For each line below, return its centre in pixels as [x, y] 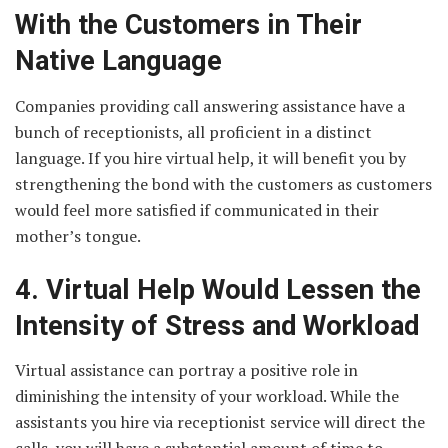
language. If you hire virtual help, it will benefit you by [210, 158]
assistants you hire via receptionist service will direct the [220, 422]
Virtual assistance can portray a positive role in [186, 370]
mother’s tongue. [79, 236]
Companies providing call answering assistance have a [210, 106]
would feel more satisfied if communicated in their [197, 210]
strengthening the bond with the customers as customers [223, 184]
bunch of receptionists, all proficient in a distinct [193, 132]
